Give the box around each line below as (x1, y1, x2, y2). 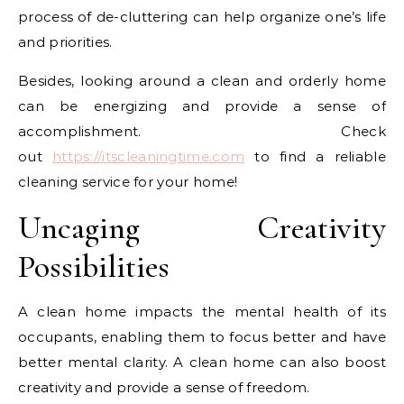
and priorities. (18, 32, 113, 50)
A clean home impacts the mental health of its (18, 302, 386, 320)
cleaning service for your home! (18, 172, 238, 190)
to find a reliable (244, 147, 386, 165)
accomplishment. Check (18, 122, 386, 140)
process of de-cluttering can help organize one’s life (18, 7, 386, 25)
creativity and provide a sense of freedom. (18, 378, 310, 396)
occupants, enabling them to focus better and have (18, 327, 386, 345)
